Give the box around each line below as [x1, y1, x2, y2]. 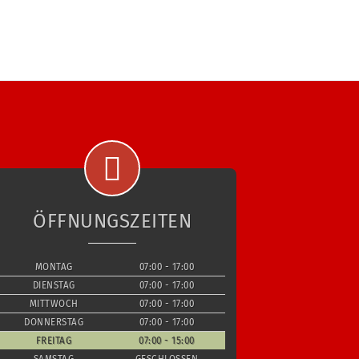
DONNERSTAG [24, 316, 84, 328]
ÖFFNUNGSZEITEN [33, 209, 192, 232]
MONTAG [34, 260, 73, 272]
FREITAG [35, 334, 72, 346]
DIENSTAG [32, 279, 75, 291]
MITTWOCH [29, 297, 79, 309]
